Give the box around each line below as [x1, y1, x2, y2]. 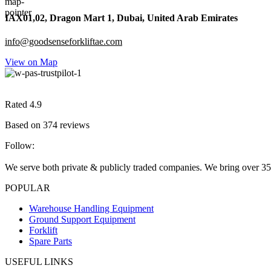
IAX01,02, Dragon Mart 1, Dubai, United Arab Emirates [5, 12, 238, 23]
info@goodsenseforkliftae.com [5, 36, 122, 47]
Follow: [5, 140, 34, 151]
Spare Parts [29, 236, 72, 247]
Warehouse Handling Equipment [29, 203, 154, 214]
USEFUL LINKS [5, 256, 73, 267]
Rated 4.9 [5, 99, 42, 110]
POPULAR [5, 183, 50, 194]
